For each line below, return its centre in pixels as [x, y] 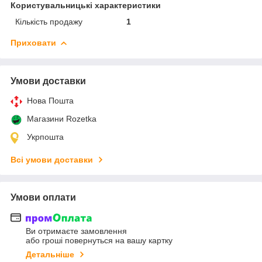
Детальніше [50, 255]
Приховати [33, 42]
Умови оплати [43, 197]
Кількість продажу [49, 21]
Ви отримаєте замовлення [76, 231]
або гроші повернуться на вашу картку [99, 241]
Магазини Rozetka [62, 118]
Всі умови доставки [52, 159]
